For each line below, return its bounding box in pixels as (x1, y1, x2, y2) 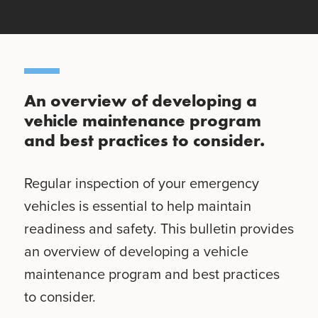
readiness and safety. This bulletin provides (23, 218, 294, 239)
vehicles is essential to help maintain (23, 195, 251, 216)
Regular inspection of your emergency (23, 172, 259, 194)
